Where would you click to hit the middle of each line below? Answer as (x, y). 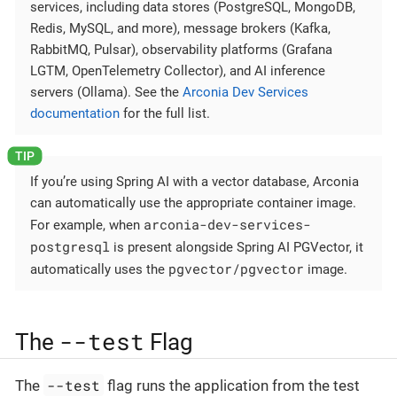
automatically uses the (99, 269)
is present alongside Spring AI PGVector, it (237, 247)
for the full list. (165, 114)
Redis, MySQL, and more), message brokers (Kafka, (180, 29)
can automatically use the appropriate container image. (193, 202)
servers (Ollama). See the (106, 93)
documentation (75, 114)
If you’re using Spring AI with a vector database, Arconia (195, 181)
